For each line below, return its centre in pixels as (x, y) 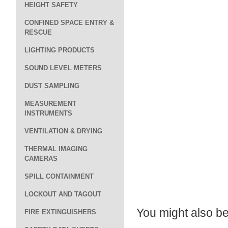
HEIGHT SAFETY (51, 5)
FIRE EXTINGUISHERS (60, 212)
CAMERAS (41, 159)
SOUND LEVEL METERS (63, 68)
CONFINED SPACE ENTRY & (69, 23)
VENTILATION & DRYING (63, 131)
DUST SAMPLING (52, 86)
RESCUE (38, 32)
